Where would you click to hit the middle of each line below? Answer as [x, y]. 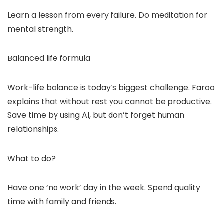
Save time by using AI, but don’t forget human [96, 115]
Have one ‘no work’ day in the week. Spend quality [104, 188]
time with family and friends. [62, 202]
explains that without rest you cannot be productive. [110, 102]
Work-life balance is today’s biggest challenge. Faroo [111, 88]
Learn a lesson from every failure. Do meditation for [107, 15]
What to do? [31, 159]
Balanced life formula [49, 58]
